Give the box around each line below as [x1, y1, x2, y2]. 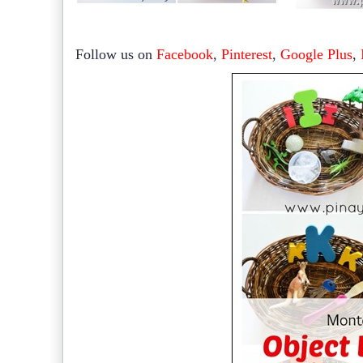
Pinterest [221, 45, 272, 62]
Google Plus [280, 45, 352, 62]
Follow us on [75, 45, 156, 62]
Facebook [156, 45, 213, 62]
